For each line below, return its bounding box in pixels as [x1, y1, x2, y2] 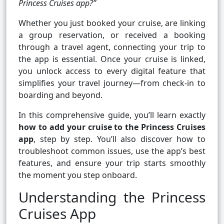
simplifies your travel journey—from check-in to [18, 77, 205, 89]
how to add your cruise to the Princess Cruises [18, 121, 205, 133]
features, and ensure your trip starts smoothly [18, 157, 205, 169]
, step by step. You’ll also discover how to [33, 133, 205, 145]
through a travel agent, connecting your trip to [18, 41, 205, 53]
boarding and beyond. [18, 89, 102, 101]
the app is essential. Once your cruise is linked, [18, 53, 205, 65]
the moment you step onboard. [18, 169, 137, 181]
